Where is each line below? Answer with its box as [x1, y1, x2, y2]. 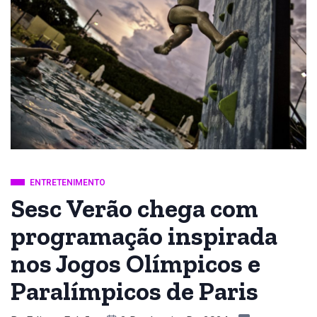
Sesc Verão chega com [11, 192, 258, 224]
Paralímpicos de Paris [11, 275, 263, 306]
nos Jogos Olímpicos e [11, 248, 260, 279]
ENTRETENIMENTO [30, 177, 105, 188]
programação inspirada [11, 220, 277, 251]
